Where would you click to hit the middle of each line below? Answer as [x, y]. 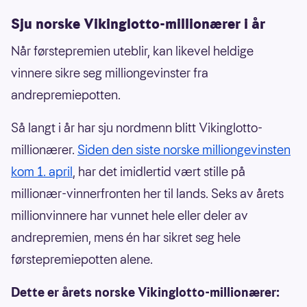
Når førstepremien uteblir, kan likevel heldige [132, 51]
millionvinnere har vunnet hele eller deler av [130, 216]
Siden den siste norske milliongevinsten [184, 150]
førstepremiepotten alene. [82, 260]
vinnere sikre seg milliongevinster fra [110, 73]
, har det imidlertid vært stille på [159, 172]
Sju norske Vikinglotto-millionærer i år [138, 24]
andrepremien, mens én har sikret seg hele [126, 238]
